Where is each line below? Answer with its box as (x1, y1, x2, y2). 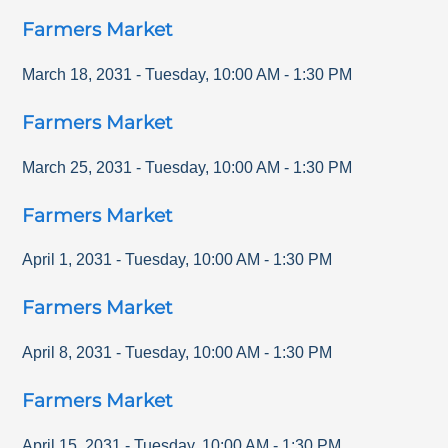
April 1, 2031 (22, 251, 113, 269)
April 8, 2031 (22, 344, 113, 362)
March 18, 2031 (22, 66, 133, 84)
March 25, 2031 (22, 158, 133, 176)
